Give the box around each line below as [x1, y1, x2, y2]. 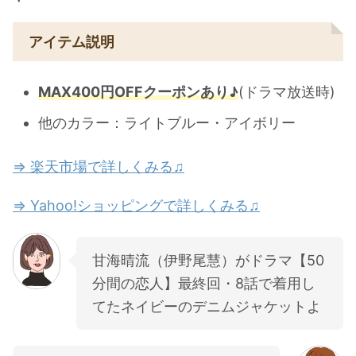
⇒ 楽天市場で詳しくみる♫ [13, 157, 184, 175]
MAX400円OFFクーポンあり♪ [38, 83, 238, 101]
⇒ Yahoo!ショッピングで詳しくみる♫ [13, 196, 260, 214]
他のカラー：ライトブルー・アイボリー [38, 114, 296, 132]
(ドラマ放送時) [238, 83, 335, 101]
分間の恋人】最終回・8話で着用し [92, 274, 315, 292]
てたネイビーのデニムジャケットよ [92, 297, 321, 315]
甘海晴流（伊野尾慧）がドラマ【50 [92, 251, 324, 269]
